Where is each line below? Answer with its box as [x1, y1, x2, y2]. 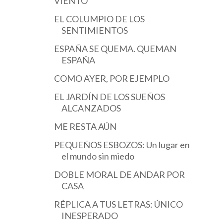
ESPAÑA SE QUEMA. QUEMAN [54, 43, 176, 54]
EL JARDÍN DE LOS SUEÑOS [54, 91, 165, 102]
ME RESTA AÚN [54, 121, 116, 132]
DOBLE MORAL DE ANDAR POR [54, 169, 185, 180]
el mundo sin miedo [61, 151, 134, 162]
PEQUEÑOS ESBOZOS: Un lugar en [54, 139, 190, 150]
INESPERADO [61, 210, 118, 221]
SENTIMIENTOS [61, 25, 128, 36]
